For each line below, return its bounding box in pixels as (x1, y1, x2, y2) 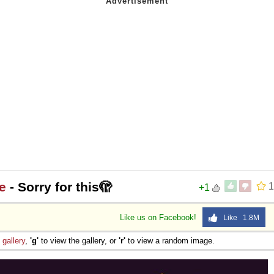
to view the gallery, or (39, 235, 119, 245)
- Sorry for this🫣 (6, 179, 112, 194)
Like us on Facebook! (120, 212, 199, 222)
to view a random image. (125, 235, 215, 245)
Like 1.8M (218, 213, 259, 222)
